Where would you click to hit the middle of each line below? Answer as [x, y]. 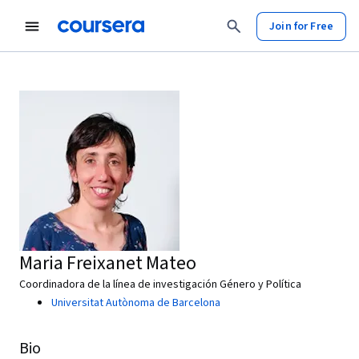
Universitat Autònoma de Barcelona [136, 303]
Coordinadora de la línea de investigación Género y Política [160, 284]
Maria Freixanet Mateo [108, 263]
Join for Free [301, 26]
